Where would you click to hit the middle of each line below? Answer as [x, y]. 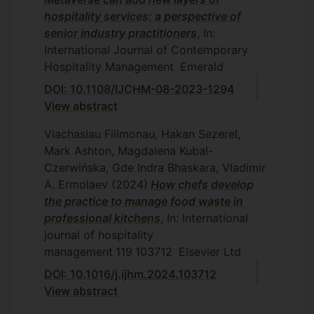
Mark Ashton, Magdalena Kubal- [129, 150]
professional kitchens [102, 218]
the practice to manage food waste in [144, 201]
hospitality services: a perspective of [143, 16]
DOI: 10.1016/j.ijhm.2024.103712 [130, 274]
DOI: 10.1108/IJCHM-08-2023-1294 [139, 89]
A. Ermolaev [78, 184]
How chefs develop [202, 184]
